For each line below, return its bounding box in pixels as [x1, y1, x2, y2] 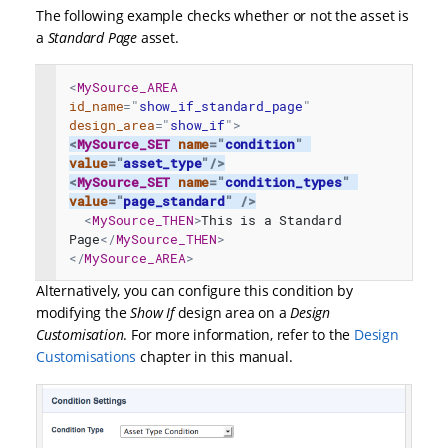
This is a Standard [201, 211, 342, 228]
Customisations [36, 347, 137, 367]
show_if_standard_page [139, 97, 303, 114]
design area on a [177, 303, 291, 323]
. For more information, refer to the [123, 325, 355, 345]
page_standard [123, 192, 225, 209]
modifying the [36, 303, 131, 323]
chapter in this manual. [136, 347, 293, 367]
